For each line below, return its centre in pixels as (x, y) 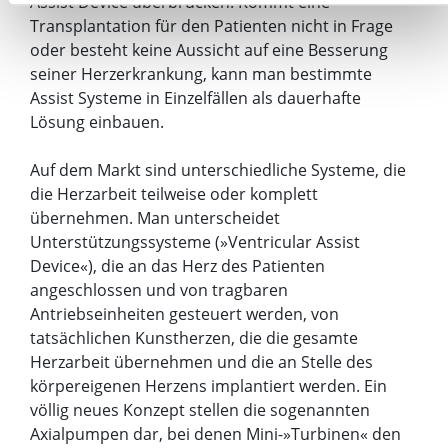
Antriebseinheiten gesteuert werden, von (184, 313)
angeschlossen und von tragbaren (159, 289)
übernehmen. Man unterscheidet (155, 217)
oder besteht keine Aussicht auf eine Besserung (209, 49)
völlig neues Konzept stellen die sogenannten (200, 409)
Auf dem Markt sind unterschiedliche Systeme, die (218, 169)
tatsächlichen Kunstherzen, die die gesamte (194, 337)
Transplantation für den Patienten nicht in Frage (211, 25)
